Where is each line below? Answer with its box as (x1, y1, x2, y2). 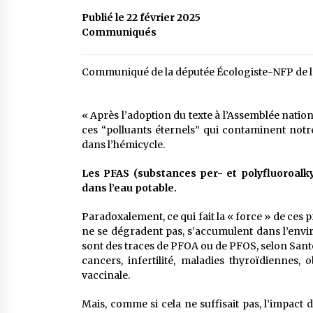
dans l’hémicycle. (82, 138, 165, 151)
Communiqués (82, 26, 156, 38)
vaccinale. (82, 269, 130, 282)
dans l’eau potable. (82, 182, 177, 194)
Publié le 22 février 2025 (82, 11, 201, 24)
